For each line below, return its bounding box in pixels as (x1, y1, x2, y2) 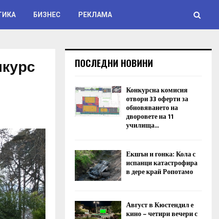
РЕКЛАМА (78, 11, 112, 19)
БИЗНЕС (33, 11, 61, 19)
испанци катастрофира (126, 157, 197, 169)
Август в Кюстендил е (126, 199, 194, 211)
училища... (126, 120, 159, 131)
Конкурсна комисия (126, 85, 188, 96)
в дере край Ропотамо (126, 166, 193, 177)
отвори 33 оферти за (126, 93, 188, 105)
